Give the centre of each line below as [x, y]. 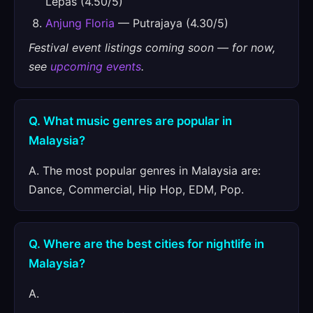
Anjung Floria [80, 23]
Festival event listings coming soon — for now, [152, 48]
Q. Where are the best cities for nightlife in [146, 244]
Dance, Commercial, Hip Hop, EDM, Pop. [136, 189]
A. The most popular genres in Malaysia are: [145, 170]
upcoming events [96, 66]
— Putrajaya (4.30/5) [172, 23]
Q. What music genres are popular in [130, 121]
